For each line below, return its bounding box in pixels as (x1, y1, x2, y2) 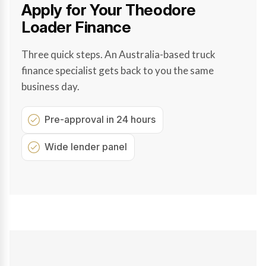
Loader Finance (21, 17, 131, 36)
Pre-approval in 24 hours (45, 113, 156, 125)
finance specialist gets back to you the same (21, 64, 214, 77)
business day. (21, 80, 80, 93)
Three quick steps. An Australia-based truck (21, 47, 216, 61)
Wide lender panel (45, 140, 127, 153)
